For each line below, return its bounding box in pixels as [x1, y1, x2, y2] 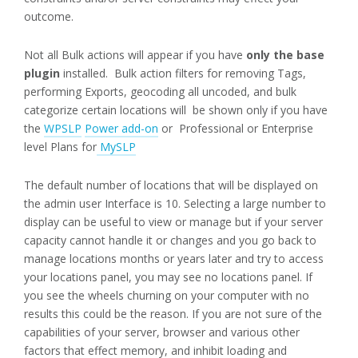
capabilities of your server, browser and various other [24, 324, 300, 340]
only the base [246, 46, 324, 62]
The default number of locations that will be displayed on [24, 177, 318, 193]
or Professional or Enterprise [158, 120, 316, 136]
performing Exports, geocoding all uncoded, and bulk [24, 83, 296, 99]
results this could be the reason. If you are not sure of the [24, 305, 322, 321]
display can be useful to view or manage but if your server [24, 213, 323, 229]
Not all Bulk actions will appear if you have [24, 46, 246, 62]
